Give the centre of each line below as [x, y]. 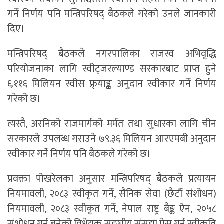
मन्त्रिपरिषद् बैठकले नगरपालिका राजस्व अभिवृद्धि [112, 54]
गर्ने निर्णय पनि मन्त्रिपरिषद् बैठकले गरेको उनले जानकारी [112, 14]
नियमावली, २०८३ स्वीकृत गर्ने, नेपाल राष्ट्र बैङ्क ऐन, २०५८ [112, 209]
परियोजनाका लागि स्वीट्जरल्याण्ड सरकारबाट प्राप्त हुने [112, 69]
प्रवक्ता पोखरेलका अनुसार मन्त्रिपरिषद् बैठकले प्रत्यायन [112, 179]
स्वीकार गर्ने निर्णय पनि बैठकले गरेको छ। [79, 154]
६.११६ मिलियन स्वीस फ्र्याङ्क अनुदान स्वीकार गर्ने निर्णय [112, 84]
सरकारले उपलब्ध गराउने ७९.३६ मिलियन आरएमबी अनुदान [112, 139]
